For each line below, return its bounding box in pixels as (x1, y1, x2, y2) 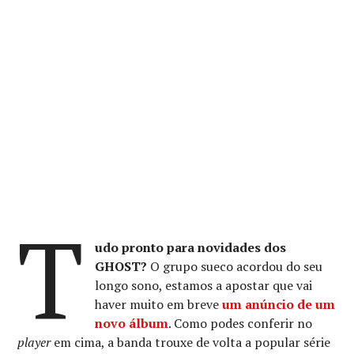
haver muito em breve (94, 295, 222, 313)
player (17, 333, 51, 351)
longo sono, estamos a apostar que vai (94, 276, 312, 294)
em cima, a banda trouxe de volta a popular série (51, 333, 331, 351)
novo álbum (94, 314, 168, 332)
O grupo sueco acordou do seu (146, 257, 322, 275)
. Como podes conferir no (168, 314, 312, 332)
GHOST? (94, 257, 147, 275)
